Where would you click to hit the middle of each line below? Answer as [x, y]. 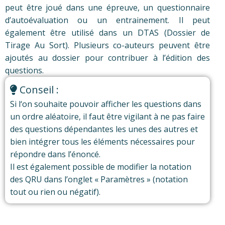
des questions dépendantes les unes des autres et [104, 129]
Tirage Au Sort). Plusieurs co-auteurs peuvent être [107, 45]
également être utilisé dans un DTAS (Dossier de [107, 33]
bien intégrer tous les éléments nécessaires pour [102, 142]
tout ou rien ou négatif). [55, 192]
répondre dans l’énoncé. [55, 154]
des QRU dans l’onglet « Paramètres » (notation [99, 180]
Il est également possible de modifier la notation [101, 167]
